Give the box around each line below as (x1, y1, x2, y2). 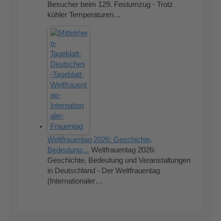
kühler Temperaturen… (47, 10, 121, 19)
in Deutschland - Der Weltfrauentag (47, 166, 160, 175)
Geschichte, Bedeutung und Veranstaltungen (47, 156, 191, 164)
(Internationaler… (47, 177, 103, 185)
